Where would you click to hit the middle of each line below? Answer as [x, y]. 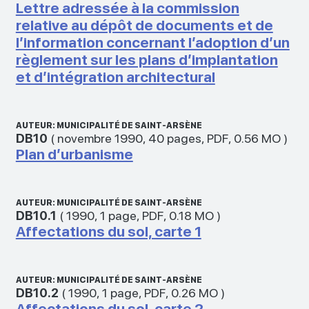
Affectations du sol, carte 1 [108, 231]
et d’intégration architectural [115, 77]
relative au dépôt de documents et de [144, 25]
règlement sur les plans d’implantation [147, 59]
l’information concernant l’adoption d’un [152, 42]
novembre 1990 [100, 138]
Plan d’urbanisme [74, 154]
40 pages [175, 138]
